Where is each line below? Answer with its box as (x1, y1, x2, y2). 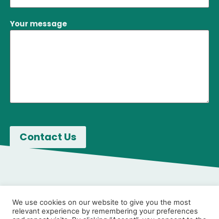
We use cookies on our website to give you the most (12, 198, 191, 207)
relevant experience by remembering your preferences (12, 207, 198, 216)
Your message (10, 19, 67, 29)
